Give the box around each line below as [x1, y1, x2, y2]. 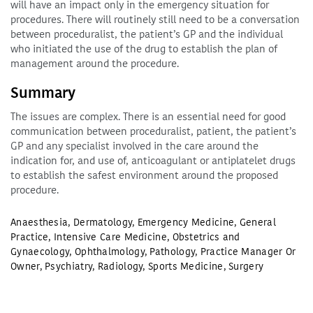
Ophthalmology [74, 245, 145, 259]
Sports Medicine [148, 260, 224, 273]
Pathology [150, 245, 196, 259]
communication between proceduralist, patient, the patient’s [10, 124, 296, 138]
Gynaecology [10, 245, 70, 259]
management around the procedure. [10, 57, 179, 71]
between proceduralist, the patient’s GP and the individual [10, 27, 283, 41]
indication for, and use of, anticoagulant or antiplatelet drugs [10, 154, 296, 168]
